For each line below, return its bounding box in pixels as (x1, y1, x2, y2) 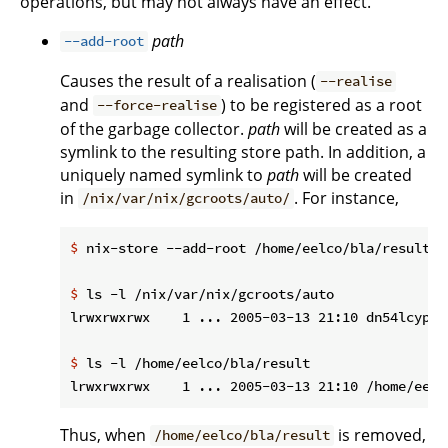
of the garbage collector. (60, 117, 248, 140)
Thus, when (60, 423, 150, 446)
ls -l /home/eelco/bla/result (78, 353, 310, 372)
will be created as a (280, 117, 427, 140)
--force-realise (97, 96, 218, 115)
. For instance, (294, 186, 400, 209)
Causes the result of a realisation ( (60, 69, 316, 92)
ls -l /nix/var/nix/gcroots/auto (78, 284, 334, 303)
